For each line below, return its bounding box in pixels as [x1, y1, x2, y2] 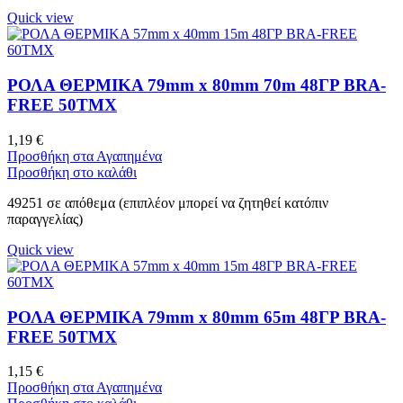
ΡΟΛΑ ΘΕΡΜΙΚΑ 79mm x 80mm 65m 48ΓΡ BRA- [7, 307, 386, 327]
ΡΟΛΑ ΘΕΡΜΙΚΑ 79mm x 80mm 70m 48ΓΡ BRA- [7, 76, 386, 95]
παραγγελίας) [7, 210, 83, 227]
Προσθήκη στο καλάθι [7, 164, 137, 180]
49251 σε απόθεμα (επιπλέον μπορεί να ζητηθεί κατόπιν [7, 194, 328, 210]
